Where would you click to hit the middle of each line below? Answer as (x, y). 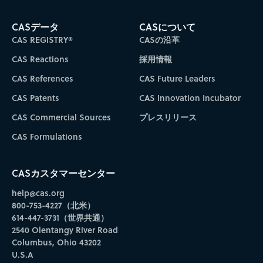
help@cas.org (38, 193)
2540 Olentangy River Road (65, 230)
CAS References (42, 78)
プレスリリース (168, 117)
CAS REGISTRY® (42, 39)
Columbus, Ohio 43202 (56, 242)
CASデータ (35, 26)
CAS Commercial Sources (61, 117)
